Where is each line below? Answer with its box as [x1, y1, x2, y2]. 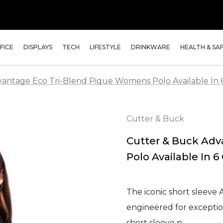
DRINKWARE [131, 43, 170, 51]
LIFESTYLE [90, 43, 121, 51]
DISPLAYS [23, 43, 52, 51]
